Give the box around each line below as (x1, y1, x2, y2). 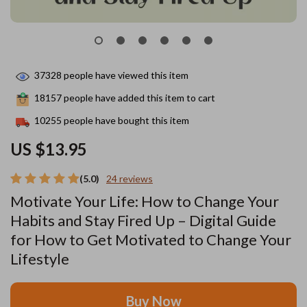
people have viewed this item (62, 69, 188, 82)
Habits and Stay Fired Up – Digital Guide (10, 211, 276, 230)
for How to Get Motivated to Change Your (10, 230, 291, 249)
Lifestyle (10, 249, 69, 268)
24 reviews (106, 173, 153, 184)
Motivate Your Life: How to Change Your (10, 192, 279, 210)
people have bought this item (62, 114, 189, 127)
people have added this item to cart (62, 92, 215, 104)
